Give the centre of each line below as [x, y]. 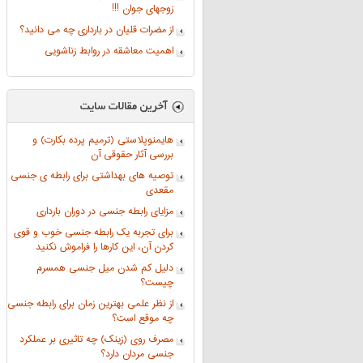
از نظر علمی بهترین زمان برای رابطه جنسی [90, 304]
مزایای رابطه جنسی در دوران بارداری [105, 212]
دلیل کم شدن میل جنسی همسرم [105, 269]
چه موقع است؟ [143, 319]
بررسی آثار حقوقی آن [132, 155]
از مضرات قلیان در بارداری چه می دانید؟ [96, 30]
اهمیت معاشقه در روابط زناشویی [109, 51]
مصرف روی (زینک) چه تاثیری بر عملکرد [96, 340]
